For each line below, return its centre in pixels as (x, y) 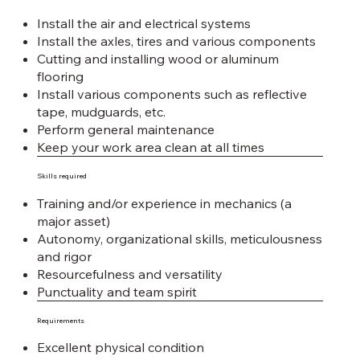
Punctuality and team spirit (117, 291)
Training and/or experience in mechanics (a (164, 203)
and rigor (64, 256)
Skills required (61, 176)
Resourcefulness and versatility (129, 274)
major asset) (73, 221)
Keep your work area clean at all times (150, 147)
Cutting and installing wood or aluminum (157, 59)
